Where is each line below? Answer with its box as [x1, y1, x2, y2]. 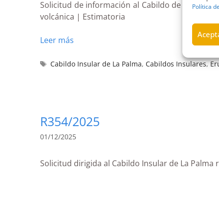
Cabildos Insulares [146, 59, 207, 68]
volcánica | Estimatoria [40, 11, 125, 22]
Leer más [40, 34, 74, 45]
